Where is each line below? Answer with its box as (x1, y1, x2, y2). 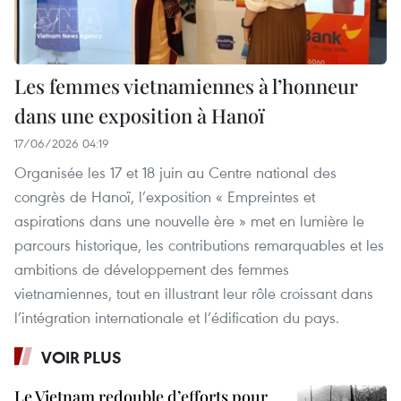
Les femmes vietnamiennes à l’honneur (14, 72, 358, 99)
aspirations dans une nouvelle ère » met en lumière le (14, 209, 364, 231)
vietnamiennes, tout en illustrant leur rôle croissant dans (14, 282, 373, 303)
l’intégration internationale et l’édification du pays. (14, 306, 339, 328)
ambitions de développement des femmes (14, 258, 289, 279)
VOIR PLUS (41, 346, 122, 368)
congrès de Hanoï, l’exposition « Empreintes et (14, 185, 315, 207)
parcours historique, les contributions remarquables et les (14, 234, 384, 255)
